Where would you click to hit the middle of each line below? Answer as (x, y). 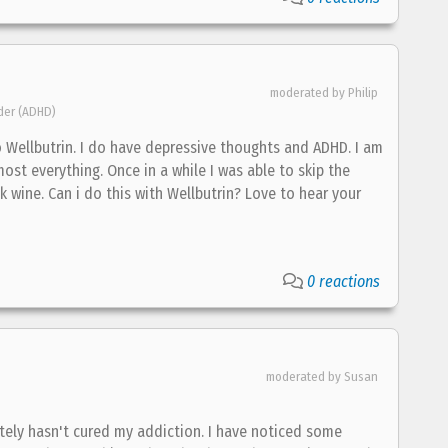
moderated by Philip (324, 92)
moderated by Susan (322, 376)
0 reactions (343, 281)
